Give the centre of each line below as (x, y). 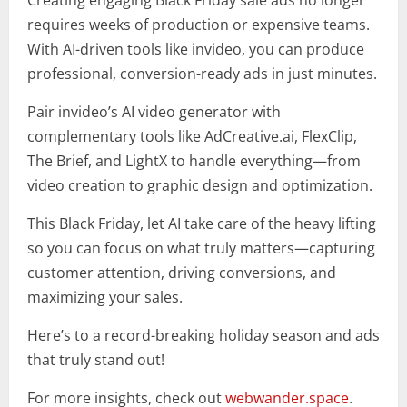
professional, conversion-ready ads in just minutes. (202, 74)
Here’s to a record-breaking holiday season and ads (203, 336)
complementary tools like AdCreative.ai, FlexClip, (192, 137)
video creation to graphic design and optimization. (200, 186)
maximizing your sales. (105, 298)
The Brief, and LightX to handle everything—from (194, 161)
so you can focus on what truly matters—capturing (201, 248)
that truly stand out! (96, 360)
